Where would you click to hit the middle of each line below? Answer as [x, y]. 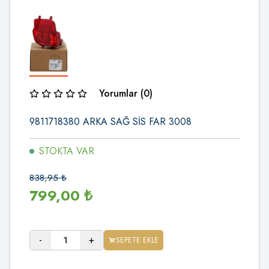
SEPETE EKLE [137, 240]
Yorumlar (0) [126, 93]
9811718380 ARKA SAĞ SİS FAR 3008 [110, 121]
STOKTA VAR [67, 151]
